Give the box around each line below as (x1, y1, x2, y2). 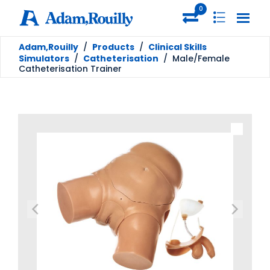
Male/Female (172, 52, 230, 64)
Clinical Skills (148, 40, 207, 53)
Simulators (19, 52, 69, 64)
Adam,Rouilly (19, 40, 78, 53)
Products (92, 40, 134, 53)
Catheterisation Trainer (19, 62, 122, 75)
